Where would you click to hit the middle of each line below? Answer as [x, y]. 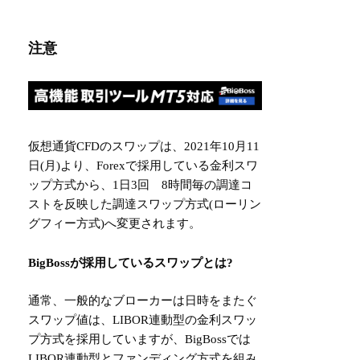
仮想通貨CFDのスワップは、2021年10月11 [144, 146]
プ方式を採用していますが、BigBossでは [140, 340]
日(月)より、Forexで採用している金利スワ [143, 165]
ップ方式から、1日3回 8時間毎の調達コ [141, 184]
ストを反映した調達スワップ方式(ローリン [145, 204]
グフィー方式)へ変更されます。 [115, 223]
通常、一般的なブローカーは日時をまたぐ [143, 301]
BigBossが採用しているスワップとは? [131, 263]
